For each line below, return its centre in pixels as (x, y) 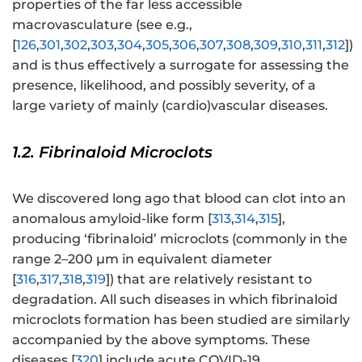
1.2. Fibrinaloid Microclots (112, 152)
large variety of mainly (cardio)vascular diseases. (170, 106)
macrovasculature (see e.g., (102, 25)
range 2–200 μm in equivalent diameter (142, 259)
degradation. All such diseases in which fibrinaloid (175, 300)
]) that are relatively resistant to (209, 280)
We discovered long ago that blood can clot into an (179, 199)
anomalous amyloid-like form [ (112, 219)
